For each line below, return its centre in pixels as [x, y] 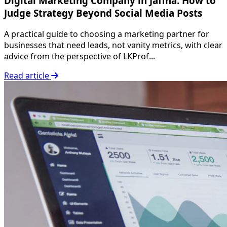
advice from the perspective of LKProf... [80, 56]
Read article [28, 76]
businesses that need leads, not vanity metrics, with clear [113, 45]
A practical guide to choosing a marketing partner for [107, 34]
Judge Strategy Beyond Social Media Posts [103, 13]
